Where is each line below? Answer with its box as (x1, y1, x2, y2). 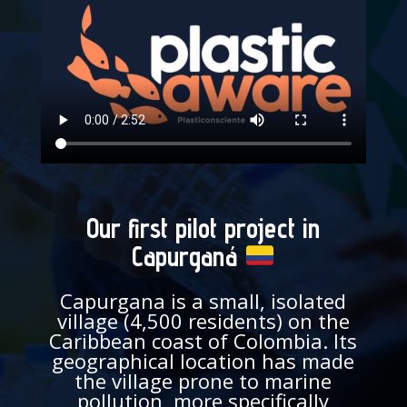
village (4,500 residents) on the (56, 306, 350, 334)
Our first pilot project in (86, 211, 321, 244)
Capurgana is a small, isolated (60, 286, 347, 314)
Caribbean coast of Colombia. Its (49, 326, 358, 354)
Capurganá (131, 239, 244, 273)
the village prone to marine (74, 366, 333, 394)
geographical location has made (52, 346, 355, 374)
